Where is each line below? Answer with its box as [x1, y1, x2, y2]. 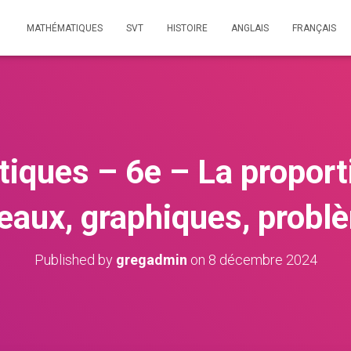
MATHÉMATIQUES [27, 23, 103, 34]
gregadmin [115, 251, 187, 268]
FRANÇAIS [292, 23, 336, 34]
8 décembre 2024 [208, 251, 317, 268]
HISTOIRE [167, 23, 208, 34]
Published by [34, 251, 116, 268]
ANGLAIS [231, 23, 269, 34]
